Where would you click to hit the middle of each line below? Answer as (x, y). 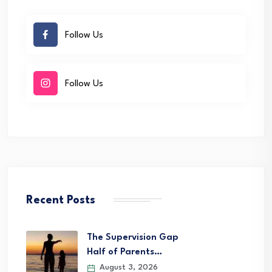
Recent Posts (61, 201)
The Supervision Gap (133, 238)
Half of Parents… (124, 253)
